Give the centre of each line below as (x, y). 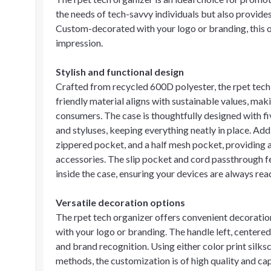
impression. (79, 43)
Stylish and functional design (120, 72)
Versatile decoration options (120, 202)
